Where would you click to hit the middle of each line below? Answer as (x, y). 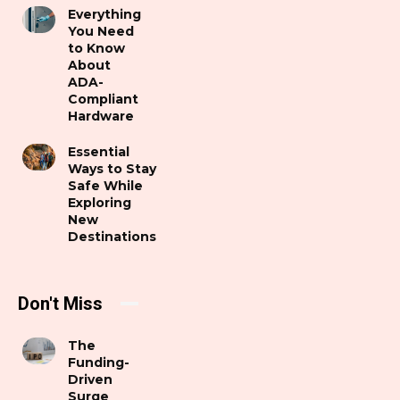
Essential (99, 151)
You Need (101, 31)
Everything (105, 14)
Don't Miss (60, 303)
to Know (97, 48)
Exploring (100, 202)
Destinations (112, 236)
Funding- (99, 362)
